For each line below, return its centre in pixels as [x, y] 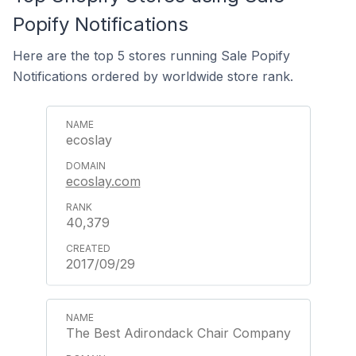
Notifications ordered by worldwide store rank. [153, 76]
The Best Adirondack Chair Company [178, 333]
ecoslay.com [103, 181]
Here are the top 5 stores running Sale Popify [151, 55]
